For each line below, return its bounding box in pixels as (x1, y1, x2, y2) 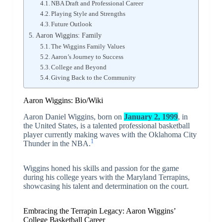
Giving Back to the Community (51, 74, 136, 82)
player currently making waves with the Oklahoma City (23, 130, 197, 139)
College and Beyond (51, 63, 107, 71)
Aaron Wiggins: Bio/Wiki (23, 96, 103, 105)
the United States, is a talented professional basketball (23, 121, 190, 130)
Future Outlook (51, 20, 93, 28)
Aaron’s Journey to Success (51, 53, 124, 61)
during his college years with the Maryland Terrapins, (23, 173, 190, 182)
